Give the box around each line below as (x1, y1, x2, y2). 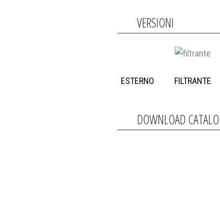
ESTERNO (121, 76, 154, 86)
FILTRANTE (174, 76, 211, 86)
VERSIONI (137, 14, 174, 31)
